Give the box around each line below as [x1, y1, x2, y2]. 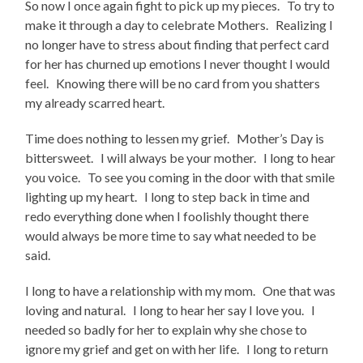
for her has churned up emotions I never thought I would [25, 56, 331, 72]
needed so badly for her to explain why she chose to [25, 322, 308, 338]
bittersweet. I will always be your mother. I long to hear [25, 150, 336, 166]
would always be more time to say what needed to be [25, 228, 317, 244]
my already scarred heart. [25, 95, 165, 111]
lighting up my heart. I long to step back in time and [25, 189, 310, 205]
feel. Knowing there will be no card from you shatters [25, 75, 321, 92]
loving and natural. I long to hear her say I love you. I [25, 302, 316, 318]
